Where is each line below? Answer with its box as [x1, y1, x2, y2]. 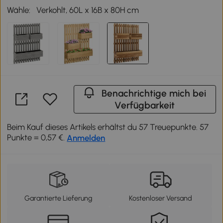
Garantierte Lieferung [24, 194, 93, 203]
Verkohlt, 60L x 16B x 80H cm [36, 5, 139, 15]
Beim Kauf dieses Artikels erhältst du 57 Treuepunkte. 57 [7, 122, 209, 132]
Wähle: [7, 5, 31, 15]
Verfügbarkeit [114, 100, 175, 111]
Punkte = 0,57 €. [7, 132, 67, 143]
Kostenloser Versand [129, 194, 193, 203]
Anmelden [67, 133, 106, 143]
